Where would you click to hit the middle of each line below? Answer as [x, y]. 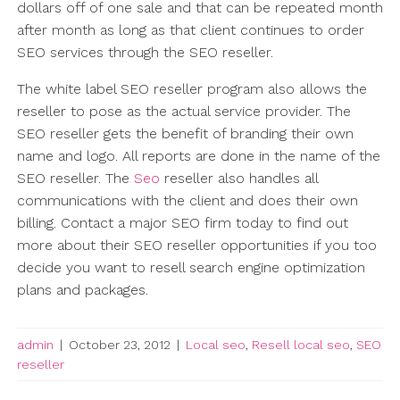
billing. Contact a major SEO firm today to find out [182, 223]
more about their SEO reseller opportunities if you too [196, 246]
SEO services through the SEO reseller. [145, 53]
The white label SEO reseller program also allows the [192, 89]
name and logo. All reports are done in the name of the [198, 156]
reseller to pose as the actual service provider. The [183, 112]
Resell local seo [300, 345]
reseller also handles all [238, 179]
